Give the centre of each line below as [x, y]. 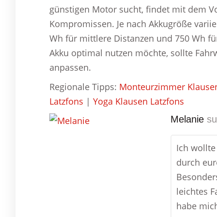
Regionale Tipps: [84, 87]
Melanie [187, 119]
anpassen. [70, 68]
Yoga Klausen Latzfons [139, 101]
